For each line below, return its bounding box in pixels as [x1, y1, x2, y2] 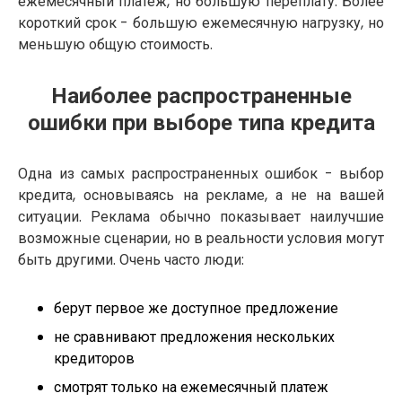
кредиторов [54, 347, 135, 369]
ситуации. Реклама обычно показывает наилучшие [18, 205, 384, 227]
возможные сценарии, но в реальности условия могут [18, 227, 384, 249]
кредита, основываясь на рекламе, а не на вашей [18, 184, 384, 205]
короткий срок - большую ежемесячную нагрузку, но [18, 12, 384, 33]
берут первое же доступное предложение [54, 297, 338, 319]
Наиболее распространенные [50, 80, 352, 110]
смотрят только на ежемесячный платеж [54, 376, 328, 398]
